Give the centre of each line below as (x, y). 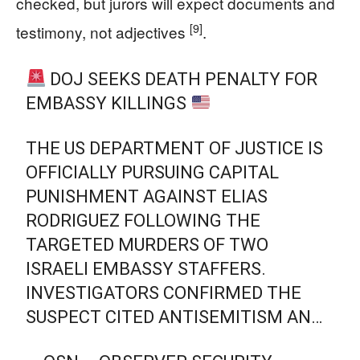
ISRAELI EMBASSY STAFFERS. (146, 268)
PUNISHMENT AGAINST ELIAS (147, 196)
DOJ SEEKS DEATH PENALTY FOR (182, 79)
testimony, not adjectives (103, 31)
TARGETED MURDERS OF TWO (147, 244)
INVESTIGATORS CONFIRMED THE (164, 292)
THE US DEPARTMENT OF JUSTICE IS (175, 148)
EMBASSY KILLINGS (108, 103)
